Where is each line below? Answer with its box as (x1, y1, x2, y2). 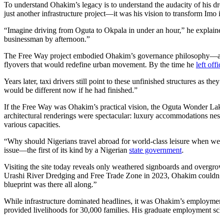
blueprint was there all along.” (4, 180, 97, 189)
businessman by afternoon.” (4, 34, 90, 43)
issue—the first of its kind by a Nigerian (4, 145, 129, 154)
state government (129, 145, 182, 154)
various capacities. (4, 120, 60, 129)
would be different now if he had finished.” (4, 85, 137, 94)
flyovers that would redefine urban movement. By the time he (4, 60, 196, 69)
